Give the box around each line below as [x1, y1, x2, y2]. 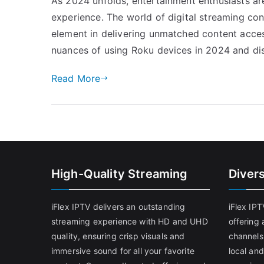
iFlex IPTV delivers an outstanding [51, 202, 186, 212]
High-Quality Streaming [51, 167, 188, 181]
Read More [51, 72, 101, 84]
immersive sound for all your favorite [51, 246, 194, 256]
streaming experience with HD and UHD [51, 216, 208, 226]
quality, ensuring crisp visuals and [51, 231, 185, 241]
